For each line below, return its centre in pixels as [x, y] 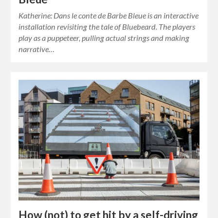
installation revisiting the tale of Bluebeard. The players [107, 26]
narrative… [37, 49]
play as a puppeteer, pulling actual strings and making [104, 37]
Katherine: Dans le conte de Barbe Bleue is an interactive [109, 15]
